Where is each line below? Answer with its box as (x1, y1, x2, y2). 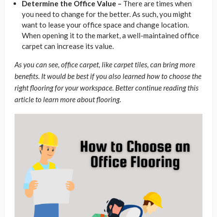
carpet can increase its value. (22, 41, 114, 50)
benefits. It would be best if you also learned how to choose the (15, 71, 201, 80)
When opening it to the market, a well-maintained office (22, 31, 199, 40)
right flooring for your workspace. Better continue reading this (15, 83, 199, 92)
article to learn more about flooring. (15, 94, 121, 104)
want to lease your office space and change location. (22, 20, 189, 29)
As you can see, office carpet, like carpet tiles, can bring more (15, 60, 195, 69)
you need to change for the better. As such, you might (22, 9, 191, 18)
